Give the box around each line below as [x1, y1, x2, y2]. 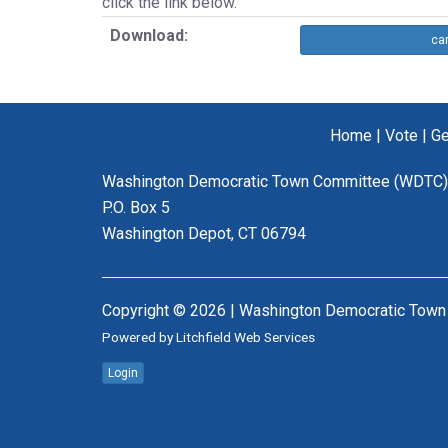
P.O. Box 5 [102, 197, 170, 217]
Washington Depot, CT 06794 [102, 223, 306, 243]
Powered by [102, 328, 176, 345]
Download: [110, 25, 188, 45]
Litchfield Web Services [176, 328, 315, 345]
